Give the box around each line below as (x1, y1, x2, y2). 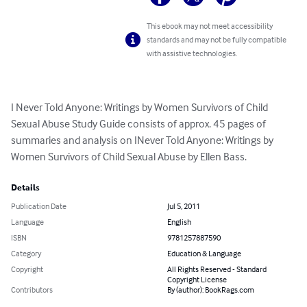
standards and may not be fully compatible (147, 34, 287, 45)
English (167, 217, 191, 228)
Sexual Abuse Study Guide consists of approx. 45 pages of (11, 116, 268, 131)
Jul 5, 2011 (167, 201, 200, 212)
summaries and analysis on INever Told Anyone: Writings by (11, 133, 275, 147)
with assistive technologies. (147, 48, 238, 59)
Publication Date (11, 201, 66, 212)
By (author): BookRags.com (167, 284, 254, 295)
